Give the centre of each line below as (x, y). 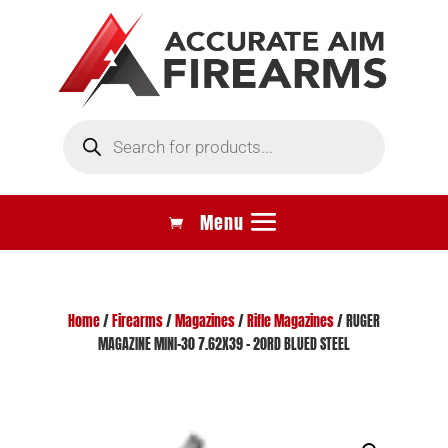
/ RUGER (356, 321)
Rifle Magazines (290, 321)
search (81, 139)
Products (87, 125)
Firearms (137, 321)
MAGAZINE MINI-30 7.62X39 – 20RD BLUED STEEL (223, 344)
